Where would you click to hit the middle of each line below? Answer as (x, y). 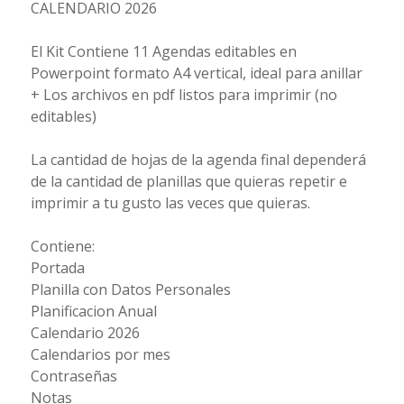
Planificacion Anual (93, 312)
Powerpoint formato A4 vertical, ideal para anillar (196, 73)
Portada (57, 268)
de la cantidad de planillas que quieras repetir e (188, 182)
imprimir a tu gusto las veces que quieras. (170, 203)
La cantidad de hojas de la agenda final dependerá (198, 160)
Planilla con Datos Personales (130, 290)
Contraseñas (73, 376)
